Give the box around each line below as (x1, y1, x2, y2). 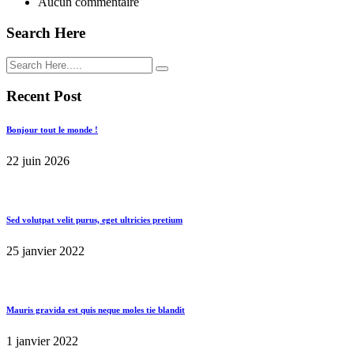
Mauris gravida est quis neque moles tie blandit (6, 305, 185, 315)
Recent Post (6, 88, 81, 105)
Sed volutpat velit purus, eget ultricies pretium (6, 215, 183, 225)
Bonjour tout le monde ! (6, 125, 98, 135)
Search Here (6, 24, 85, 41)
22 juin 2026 (6, 154, 70, 168)
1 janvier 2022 (6, 334, 78, 348)
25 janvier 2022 (6, 244, 85, 258)
